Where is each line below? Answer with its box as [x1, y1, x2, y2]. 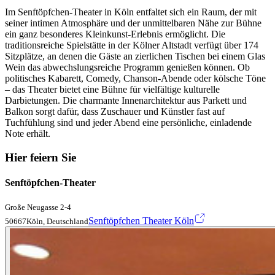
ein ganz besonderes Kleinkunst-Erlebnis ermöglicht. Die [5, 28, 225, 39]
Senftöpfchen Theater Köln [88, 215, 194, 227]
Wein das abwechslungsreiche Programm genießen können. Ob [5, 61, 250, 72]
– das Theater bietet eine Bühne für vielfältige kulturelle [5, 83, 220, 95]
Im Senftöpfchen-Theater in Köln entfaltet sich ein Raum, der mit [5, 6, 257, 17]
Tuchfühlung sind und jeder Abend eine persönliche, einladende [5, 117, 252, 128]
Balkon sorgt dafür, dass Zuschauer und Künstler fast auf [5, 106, 225, 117]
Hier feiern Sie [5, 150, 76, 164]
